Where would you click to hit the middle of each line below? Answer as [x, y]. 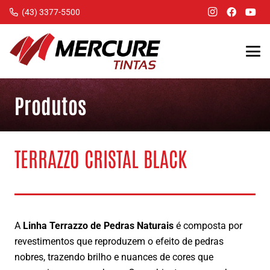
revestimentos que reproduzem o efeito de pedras [119, 242]
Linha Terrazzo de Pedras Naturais [98, 226]
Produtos [50, 105]
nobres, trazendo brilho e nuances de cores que [114, 257]
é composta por [208, 226]
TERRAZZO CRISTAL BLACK [101, 158]
